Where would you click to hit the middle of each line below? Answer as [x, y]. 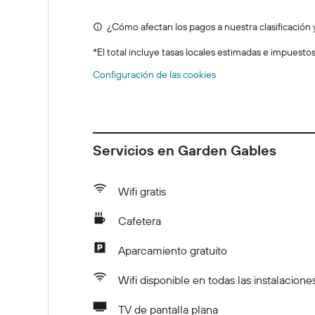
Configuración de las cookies [154, 75]
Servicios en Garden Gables [185, 150]
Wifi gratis [142, 191]
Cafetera [140, 221]
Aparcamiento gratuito [173, 250]
